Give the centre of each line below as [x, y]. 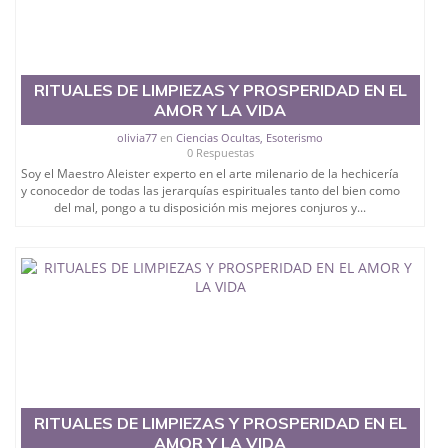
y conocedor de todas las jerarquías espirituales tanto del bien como [210, 191]
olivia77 [137, 138]
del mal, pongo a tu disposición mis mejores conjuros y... [210, 208]
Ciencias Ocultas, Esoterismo [250, 138]
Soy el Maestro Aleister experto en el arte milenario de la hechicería [210, 174]
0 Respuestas [220, 153]
